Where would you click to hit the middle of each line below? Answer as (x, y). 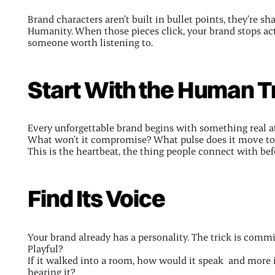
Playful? (45, 248)
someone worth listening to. (90, 42)
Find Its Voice (96, 199)
